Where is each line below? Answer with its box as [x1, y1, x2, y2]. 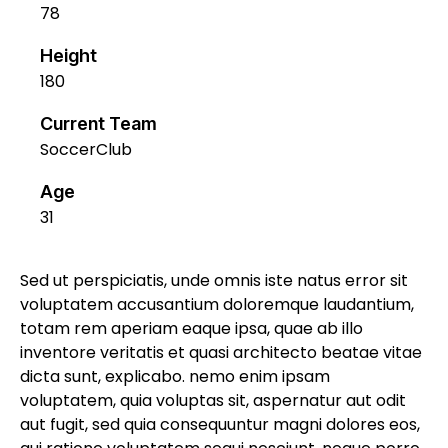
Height [40, 45, 97, 67]
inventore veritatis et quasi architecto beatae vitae [20, 341, 422, 365]
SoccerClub [40, 138, 132, 162]
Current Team [40, 113, 157, 135]
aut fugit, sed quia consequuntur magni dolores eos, [20, 413, 420, 437]
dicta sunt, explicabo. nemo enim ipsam [20, 365, 330, 389]
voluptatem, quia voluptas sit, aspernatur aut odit [20, 389, 406, 413]
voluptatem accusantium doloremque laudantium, [20, 293, 414, 317]
